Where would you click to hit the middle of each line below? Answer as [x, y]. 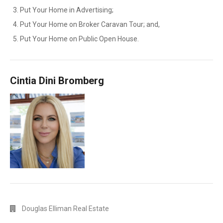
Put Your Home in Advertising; [67, 10]
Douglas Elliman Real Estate [65, 209]
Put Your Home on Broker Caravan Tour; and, [90, 24]
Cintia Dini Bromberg [57, 81]
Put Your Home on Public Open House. [79, 39]
